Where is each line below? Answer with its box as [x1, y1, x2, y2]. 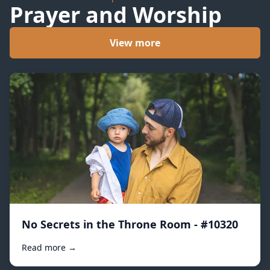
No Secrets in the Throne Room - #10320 [22, 217, 238, 232]
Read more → [22, 242, 77, 254]
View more [110, 36, 160, 49]
